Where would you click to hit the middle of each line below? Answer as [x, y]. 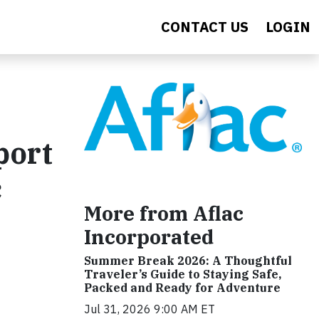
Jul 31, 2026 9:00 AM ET [150, 309]
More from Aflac [164, 213]
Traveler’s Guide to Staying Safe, [183, 274]
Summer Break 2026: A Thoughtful [188, 260]
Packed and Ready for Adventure [182, 287]
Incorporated [149, 236]
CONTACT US [205, 27]
